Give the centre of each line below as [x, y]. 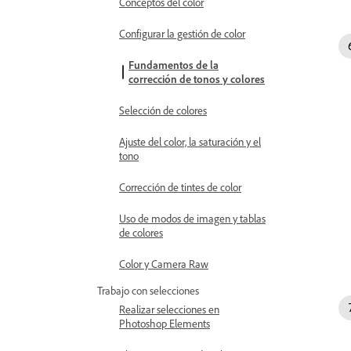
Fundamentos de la [174, 65]
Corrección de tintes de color [180, 187]
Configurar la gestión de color [182, 33]
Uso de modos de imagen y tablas [192, 218]
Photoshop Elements [165, 323]
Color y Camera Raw [164, 264]
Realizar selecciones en [169, 309]
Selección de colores [163, 110]
